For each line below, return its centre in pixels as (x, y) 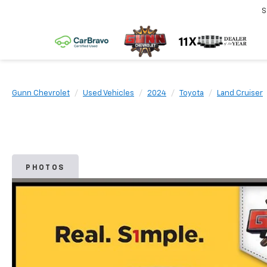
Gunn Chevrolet (41, 93)
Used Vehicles (108, 93)
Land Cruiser (240, 93)
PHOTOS (45, 168)
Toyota (192, 93)
